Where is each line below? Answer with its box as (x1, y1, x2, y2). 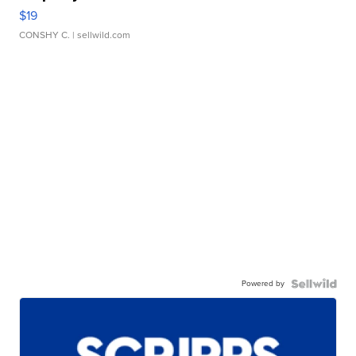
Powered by (241, 277, 284, 289)
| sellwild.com (70, 27, 131, 42)
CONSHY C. (19, 27, 71, 42)
